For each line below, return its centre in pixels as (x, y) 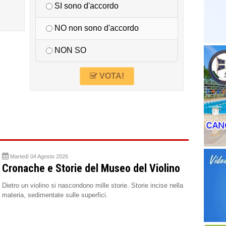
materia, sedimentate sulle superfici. (55, 195)
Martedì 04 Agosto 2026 (39, 157)
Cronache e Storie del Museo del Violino (91, 168)
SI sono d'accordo (86, 6)
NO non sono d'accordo (96, 28)
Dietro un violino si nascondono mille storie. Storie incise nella (93, 186)
